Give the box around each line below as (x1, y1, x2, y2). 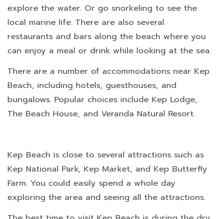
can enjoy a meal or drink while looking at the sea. (7, 44, 211, 57)
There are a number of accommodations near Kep (7, 65, 210, 77)
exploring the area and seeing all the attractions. (7, 191, 205, 203)
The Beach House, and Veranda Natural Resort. (7, 108, 195, 120)
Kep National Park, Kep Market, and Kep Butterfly (7, 163, 207, 175)
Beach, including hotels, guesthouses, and (7, 79, 176, 91)
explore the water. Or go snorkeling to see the (7, 2, 197, 14)
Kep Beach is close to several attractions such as (7, 149, 204, 161)
